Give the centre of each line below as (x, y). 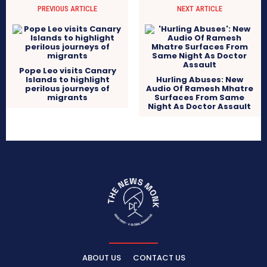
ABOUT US (101, 257)
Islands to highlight (67, 79)
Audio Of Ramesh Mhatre (199, 88)
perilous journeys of (68, 88)
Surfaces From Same (200, 97)
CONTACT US (159, 257)
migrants (68, 97)
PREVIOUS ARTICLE (68, 8)
